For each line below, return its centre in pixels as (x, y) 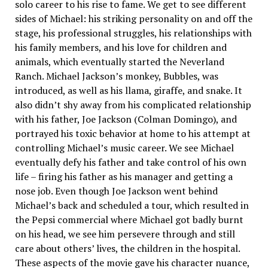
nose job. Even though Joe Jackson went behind (116, 191)
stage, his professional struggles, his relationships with (133, 33)
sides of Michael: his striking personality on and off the (133, 19)
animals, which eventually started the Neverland (119, 62)
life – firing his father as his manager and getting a (124, 176)
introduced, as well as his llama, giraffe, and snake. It (128, 90)
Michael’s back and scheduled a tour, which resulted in (132, 205)
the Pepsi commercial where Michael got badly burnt (129, 220)
